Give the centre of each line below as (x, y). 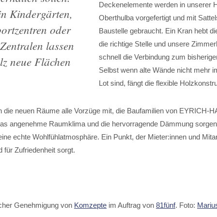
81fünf (166, 205)
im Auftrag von (131, 205)
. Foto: (186, 205)
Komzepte (90, 205)
